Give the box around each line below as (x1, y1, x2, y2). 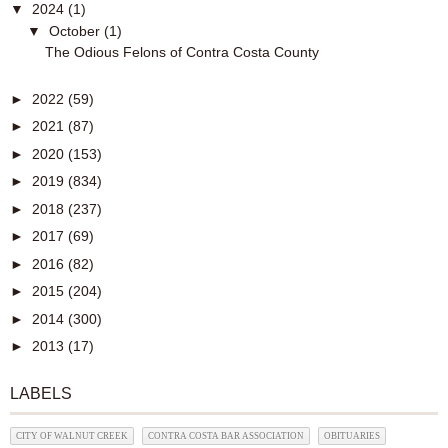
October (48, 22, 104, 39)
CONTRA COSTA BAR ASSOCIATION (148, 431, 304, 442)
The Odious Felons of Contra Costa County (44, 44, 319, 61)
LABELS (10, 385, 72, 403)
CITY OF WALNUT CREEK (16, 431, 128, 442)
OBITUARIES (324, 431, 380, 442)
